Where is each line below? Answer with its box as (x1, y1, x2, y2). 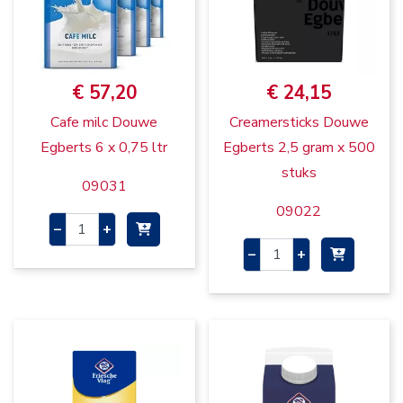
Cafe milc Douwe (50, 112, 158, 133)
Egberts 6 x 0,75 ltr (40, 138, 168, 158)
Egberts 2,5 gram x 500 (222, 138, 375, 158)
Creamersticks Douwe (228, 112, 369, 133)
